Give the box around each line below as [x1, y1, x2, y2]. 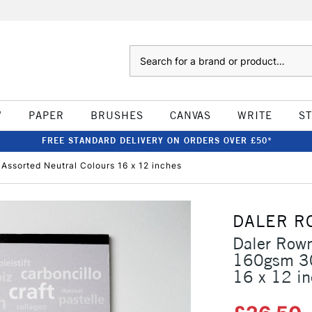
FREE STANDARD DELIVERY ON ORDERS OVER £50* [41, 135, 272, 146]
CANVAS [169, 109, 211, 122]
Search [129, 47, 157, 58]
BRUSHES [90, 109, 143, 122]
